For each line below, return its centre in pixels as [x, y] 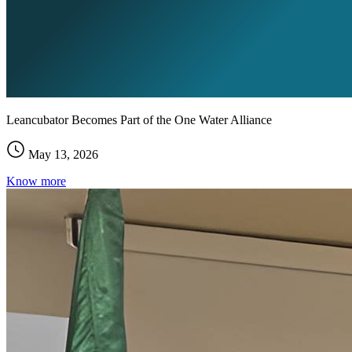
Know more [36, 181]
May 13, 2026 [62, 154]
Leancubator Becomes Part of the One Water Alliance [139, 119]
